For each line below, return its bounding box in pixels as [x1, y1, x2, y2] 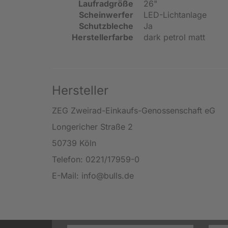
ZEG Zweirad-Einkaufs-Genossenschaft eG [52, 105, 215, 116]
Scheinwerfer [79, 9, 133, 20]
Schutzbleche [79, 20, 133, 31]
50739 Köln [52, 137, 96, 148]
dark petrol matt [144, 32, 205, 42]
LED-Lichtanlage [144, 9, 207, 20]
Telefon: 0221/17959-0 [52, 154, 139, 164]
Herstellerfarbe [72, 32, 133, 42]
